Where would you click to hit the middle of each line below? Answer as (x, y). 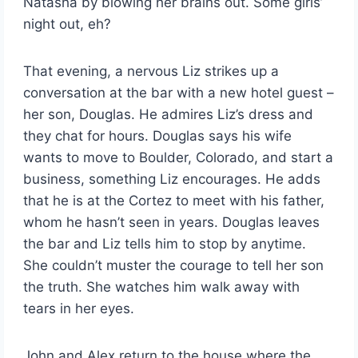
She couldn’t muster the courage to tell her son (174, 266)
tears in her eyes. (79, 309)
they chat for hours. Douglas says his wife (158, 136)
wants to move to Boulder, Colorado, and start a (179, 158)
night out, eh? (68, 24)
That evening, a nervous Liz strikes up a (151, 72)
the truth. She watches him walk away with (162, 287)
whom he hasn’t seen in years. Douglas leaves (172, 223)
